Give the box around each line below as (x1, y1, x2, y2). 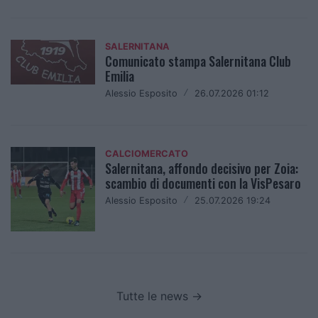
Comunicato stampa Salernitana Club (105, 51, 292, 70)
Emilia (105, 66, 135, 85)
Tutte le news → (116, 288, 202, 303)
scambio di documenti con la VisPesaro (105, 173, 302, 192)
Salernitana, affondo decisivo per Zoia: (105, 158, 299, 177)
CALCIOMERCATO (105, 148, 189, 159)
